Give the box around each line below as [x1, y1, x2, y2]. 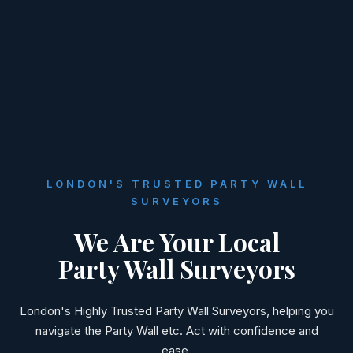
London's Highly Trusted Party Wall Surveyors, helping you [19, 303, 334, 318]
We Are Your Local [73, 225, 280, 258]
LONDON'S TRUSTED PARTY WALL [46, 176, 307, 190]
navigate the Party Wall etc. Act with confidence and [35, 322, 318, 338]
